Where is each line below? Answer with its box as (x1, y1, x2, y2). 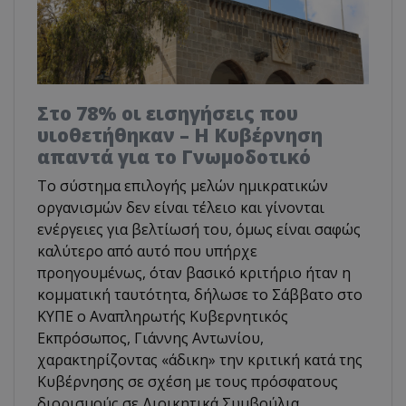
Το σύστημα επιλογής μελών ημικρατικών (37, 175, 328, 196)
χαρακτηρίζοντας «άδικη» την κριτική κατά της (37, 349, 362, 370)
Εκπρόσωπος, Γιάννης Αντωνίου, (37, 327, 264, 348)
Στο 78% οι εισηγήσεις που (37, 100, 298, 126)
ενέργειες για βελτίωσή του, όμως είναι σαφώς (37, 218, 361, 239)
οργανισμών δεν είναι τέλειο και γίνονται (37, 197, 324, 217)
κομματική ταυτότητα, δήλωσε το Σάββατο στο (37, 284, 362, 304)
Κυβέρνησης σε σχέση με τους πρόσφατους (37, 371, 338, 391)
